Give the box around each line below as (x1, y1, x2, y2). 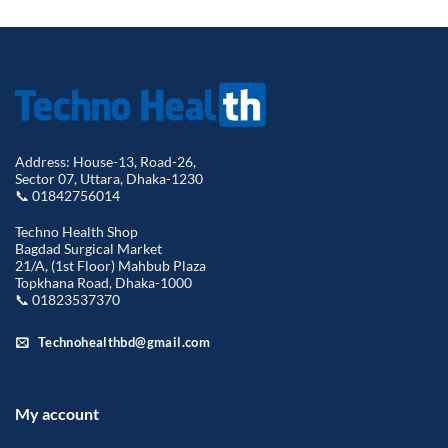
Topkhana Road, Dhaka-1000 (15, 273, 192, 291)
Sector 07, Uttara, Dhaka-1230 (15, 169, 203, 187)
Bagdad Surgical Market (15, 239, 162, 257)
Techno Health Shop (15, 222, 138, 240)
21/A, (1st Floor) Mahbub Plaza (15, 256, 206, 274)
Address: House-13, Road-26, (15, 152, 196, 170)
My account (14, 404, 99, 424)
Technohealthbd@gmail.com (37, 334, 211, 351)
